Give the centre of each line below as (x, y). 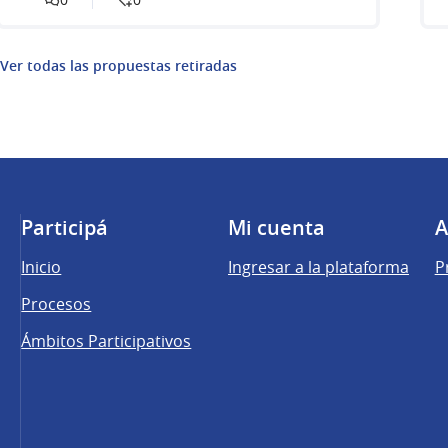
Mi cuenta (276, 227)
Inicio (41, 267)
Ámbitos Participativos (106, 341)
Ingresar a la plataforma (318, 267)
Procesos (56, 304)
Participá (65, 227)
